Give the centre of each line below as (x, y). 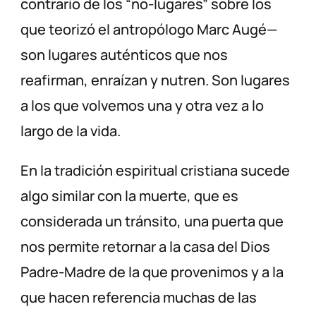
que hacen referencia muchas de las (139, 298)
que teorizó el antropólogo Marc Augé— (150, 30)
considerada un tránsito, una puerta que (152, 221)
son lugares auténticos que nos (124, 55)
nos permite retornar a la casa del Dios (146, 247)
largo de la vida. (71, 131)
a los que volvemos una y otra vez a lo (142, 106)
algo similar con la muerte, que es (130, 196)
